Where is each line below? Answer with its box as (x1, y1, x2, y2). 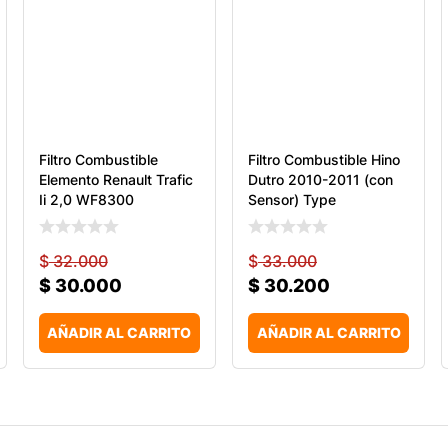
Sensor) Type (247, 190, 336, 208)
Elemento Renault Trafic (38, 170, 193, 188)
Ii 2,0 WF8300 (38, 190, 134, 208)
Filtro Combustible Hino (247, 150, 400, 168)
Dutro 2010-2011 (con (247, 170, 393, 188)
